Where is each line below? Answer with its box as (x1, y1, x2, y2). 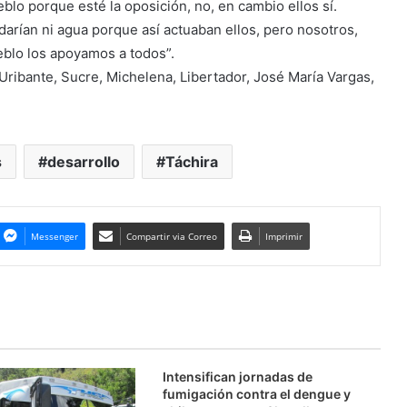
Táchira (164, 152, 218, 171)
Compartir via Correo (125, 229, 217, 243)
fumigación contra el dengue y (162, 385, 351, 402)
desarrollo (46, 152, 120, 171)
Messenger (30, 229, 78, 243)
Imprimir (264, 229, 303, 243)
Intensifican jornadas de (162, 368, 313, 384)
